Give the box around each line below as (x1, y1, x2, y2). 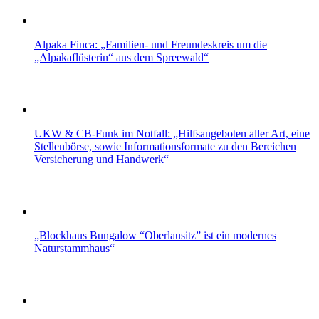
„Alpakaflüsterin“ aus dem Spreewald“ (34, 51, 209, 63)
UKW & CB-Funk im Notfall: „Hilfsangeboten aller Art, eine (34, 127, 310, 140)
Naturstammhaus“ (34, 241, 115, 254)
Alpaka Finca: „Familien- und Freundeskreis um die (34, 38, 267, 51)
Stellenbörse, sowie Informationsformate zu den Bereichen (34, 140, 296, 152)
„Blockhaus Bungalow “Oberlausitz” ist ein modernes (34, 229, 276, 241)
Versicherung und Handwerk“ (34, 152, 169, 165)
